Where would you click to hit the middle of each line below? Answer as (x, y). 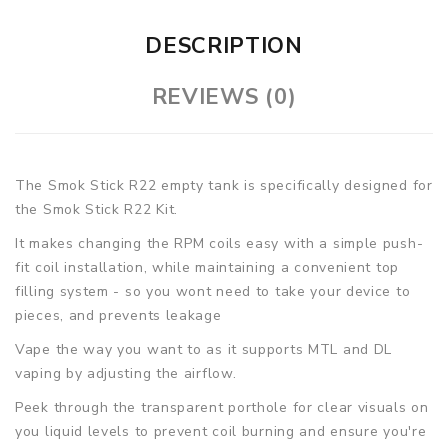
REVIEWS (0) (224, 96)
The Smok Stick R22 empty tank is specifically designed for (224, 185)
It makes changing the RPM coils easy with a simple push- (219, 243)
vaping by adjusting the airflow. (126, 373)
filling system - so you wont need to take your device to (213, 291)
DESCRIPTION (224, 45)
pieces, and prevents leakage (118, 315)
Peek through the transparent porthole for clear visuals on (222, 407)
